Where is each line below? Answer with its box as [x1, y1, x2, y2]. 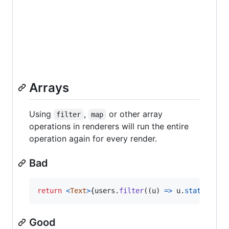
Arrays [29, 80, 69, 95]
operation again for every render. [29, 133, 157, 144]
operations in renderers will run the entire [29, 121, 189, 131]
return [37, 186, 62, 195]
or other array [106, 108, 165, 119]
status [185, 186, 209, 195]
